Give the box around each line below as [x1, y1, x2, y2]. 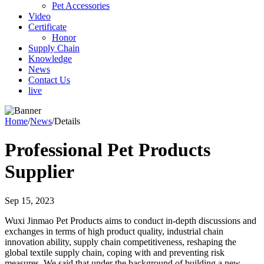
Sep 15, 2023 [5, 195, 54, 206]
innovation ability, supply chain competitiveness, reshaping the [5, 236, 236, 247]
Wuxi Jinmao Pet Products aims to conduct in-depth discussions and [5, 215, 256, 226]
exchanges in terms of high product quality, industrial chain [5, 226, 223, 236]
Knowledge [28, 54, 72, 64]
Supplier [5, 161, 74, 183]
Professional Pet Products [5, 139, 210, 161]
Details [54, 116, 80, 126]
